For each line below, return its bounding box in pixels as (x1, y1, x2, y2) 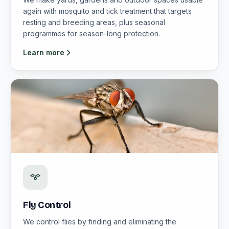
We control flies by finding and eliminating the (23, 217, 176, 226)
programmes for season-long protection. (23, 29, 160, 38)
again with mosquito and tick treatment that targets (23, 7, 192, 15)
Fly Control (23, 199, 71, 211)
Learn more (23, 48, 64, 57)
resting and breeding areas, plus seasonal (23, 18, 165, 27)
